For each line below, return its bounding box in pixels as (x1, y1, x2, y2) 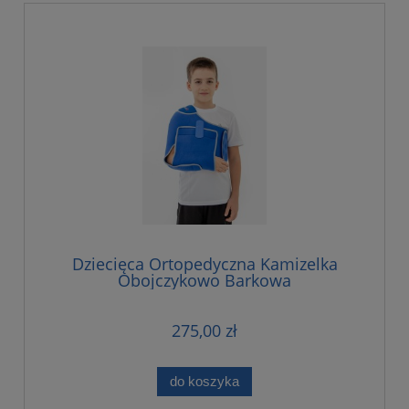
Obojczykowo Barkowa (118, 268, 291, 291)
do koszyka (170, 372, 239, 389)
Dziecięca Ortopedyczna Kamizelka (71, 252, 338, 275)
